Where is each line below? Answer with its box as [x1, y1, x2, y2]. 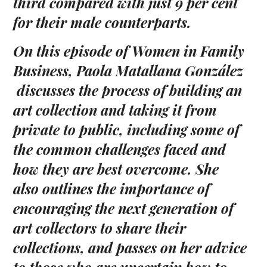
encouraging [13, 198, 92, 218]
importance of [120, 179, 210, 198]
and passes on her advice [88, 238, 247, 257]
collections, [13, 238, 85, 257]
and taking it [101, 100, 182, 120]
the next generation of [95, 198, 234, 218]
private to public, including [13, 120, 188, 139]
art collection [13, 100, 98, 120]
